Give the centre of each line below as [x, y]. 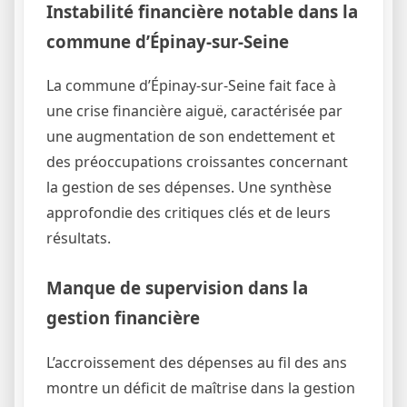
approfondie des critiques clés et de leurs [189, 213]
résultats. [79, 238]
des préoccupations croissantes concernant [197, 162]
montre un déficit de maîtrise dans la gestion [201, 388]
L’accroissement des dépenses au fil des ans [197, 363]
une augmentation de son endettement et [191, 137]
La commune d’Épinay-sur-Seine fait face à [191, 86]
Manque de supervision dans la [177, 288]
